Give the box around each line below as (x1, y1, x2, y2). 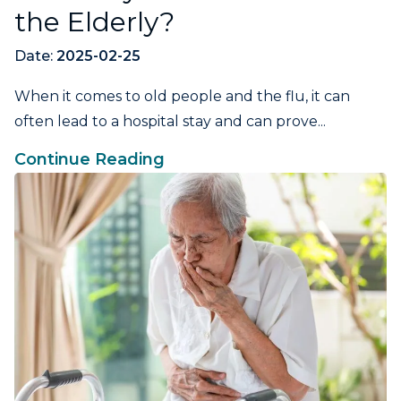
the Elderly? (14, 4, 175, 38)
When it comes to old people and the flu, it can (14, 87, 350, 105)
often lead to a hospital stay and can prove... (14, 112, 326, 130)
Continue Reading (14, 149, 165, 169)
